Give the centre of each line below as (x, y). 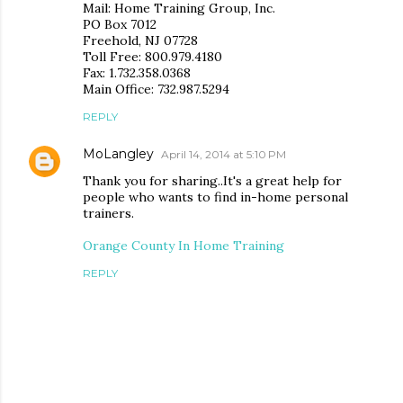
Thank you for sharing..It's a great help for (212, 181)
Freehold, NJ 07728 (140, 41)
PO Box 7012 (120, 25)
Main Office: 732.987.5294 (156, 90)
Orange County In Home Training (184, 246)
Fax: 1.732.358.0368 (137, 73)
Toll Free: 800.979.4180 (152, 57)
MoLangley (118, 154)
